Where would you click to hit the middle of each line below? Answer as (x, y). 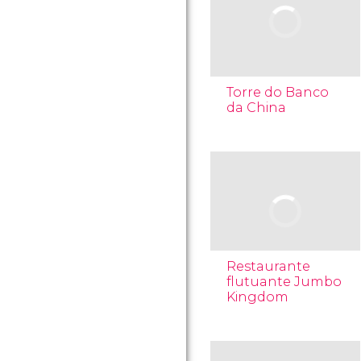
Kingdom (257, 297)
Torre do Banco (278, 92)
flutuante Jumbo (284, 282)
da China (256, 108)
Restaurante (268, 266)
